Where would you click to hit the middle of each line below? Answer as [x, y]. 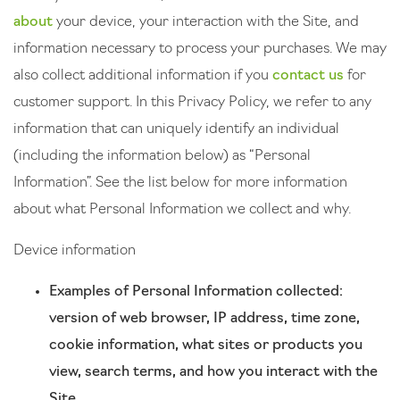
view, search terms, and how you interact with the [213, 372]
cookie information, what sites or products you [206, 346]
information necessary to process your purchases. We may [200, 49]
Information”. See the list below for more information [180, 183]
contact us [308, 76]
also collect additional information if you [143, 76]
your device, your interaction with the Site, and [206, 22]
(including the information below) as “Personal [162, 156]
